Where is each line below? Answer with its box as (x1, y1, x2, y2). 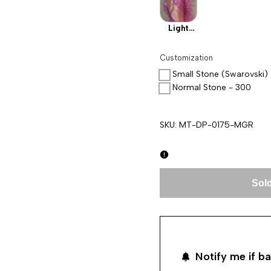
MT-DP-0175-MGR (178, 119, 253, 130)
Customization (159, 53, 213, 62)
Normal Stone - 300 (172, 82, 251, 93)
